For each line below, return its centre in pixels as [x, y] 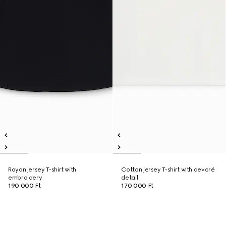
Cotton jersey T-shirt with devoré [168, 169]
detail [130, 178]
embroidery [25, 178]
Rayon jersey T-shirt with [42, 169]
